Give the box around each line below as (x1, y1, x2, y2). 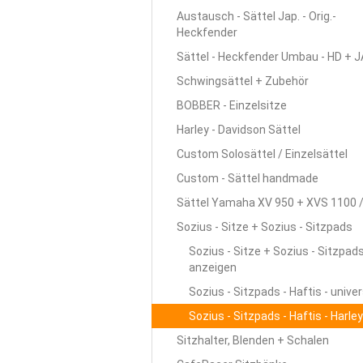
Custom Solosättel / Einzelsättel (177, 147, 348, 160)
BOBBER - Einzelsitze (177, 99, 287, 112)
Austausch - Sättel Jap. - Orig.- (177, 10, 336, 23)
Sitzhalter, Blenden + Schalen (177, 334, 329, 347)
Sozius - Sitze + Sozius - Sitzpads (177, 220, 352, 233)
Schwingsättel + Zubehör (177, 75, 309, 88)
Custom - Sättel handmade (177, 172, 318, 185)
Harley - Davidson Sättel (177, 123, 301, 136)
